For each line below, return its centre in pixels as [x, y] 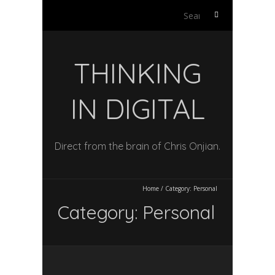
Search [215, 12]
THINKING [137, 73]
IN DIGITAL [137, 109]
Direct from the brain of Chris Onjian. [137, 146]
